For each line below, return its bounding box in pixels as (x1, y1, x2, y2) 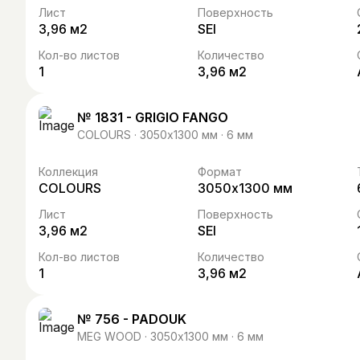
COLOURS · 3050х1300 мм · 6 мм (77, 127, 253, 141)
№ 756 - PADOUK (77, 310, 186, 327)
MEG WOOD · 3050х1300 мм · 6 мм (77, 329, 264, 343)
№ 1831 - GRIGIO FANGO (77, 108, 228, 125)
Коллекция (39, 165, 98, 178)
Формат (198, 165, 242, 178)
